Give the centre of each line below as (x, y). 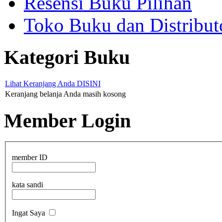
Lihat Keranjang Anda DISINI (53, 83)
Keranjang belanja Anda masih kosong (65, 94)
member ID (30, 157)
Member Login (67, 120)
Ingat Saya (28, 213)
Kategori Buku (67, 57)
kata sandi (28, 184)
